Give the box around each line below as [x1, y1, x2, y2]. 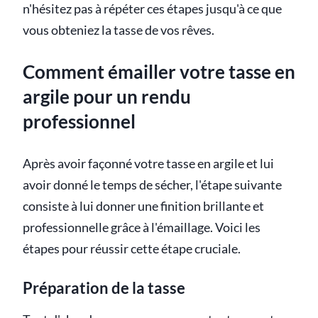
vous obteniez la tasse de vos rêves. [23, 23, 214, 38]
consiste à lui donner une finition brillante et [23, 198, 264, 214]
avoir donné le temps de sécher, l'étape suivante [23, 177, 282, 192]
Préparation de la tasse [23, 278, 185, 297]
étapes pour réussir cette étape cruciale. [23, 241, 241, 256]
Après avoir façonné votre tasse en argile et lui [23, 155, 274, 171]
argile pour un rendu [23, 85, 191, 109]
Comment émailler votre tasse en [23, 60, 295, 84]
